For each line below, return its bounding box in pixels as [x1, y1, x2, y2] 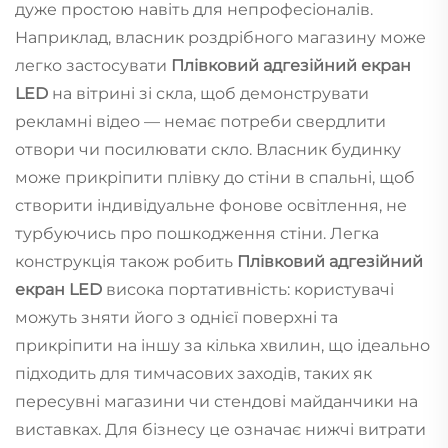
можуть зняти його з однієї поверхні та [15, 307, 338, 327]
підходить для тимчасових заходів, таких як [15, 363, 372, 383]
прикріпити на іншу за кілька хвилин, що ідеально [15, 335, 430, 355]
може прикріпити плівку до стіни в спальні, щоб [15, 167, 415, 187]
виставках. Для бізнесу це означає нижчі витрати [15, 419, 426, 439]
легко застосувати [15, 55, 171, 75]
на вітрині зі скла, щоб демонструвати [52, 83, 369, 103]
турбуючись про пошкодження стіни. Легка [15, 223, 379, 243]
